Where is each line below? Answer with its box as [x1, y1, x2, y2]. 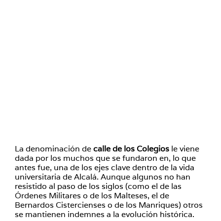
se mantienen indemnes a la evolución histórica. [15, 209, 194, 220]
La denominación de [15, 144, 93, 154]
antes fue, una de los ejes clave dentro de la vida [15, 162, 194, 173]
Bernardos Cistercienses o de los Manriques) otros [15, 200, 203, 210]
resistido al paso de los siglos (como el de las [15, 181, 182, 191]
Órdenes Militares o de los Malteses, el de [15, 190, 169, 201]
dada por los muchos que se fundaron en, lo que [15, 153, 196, 163]
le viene [169, 144, 199, 154]
